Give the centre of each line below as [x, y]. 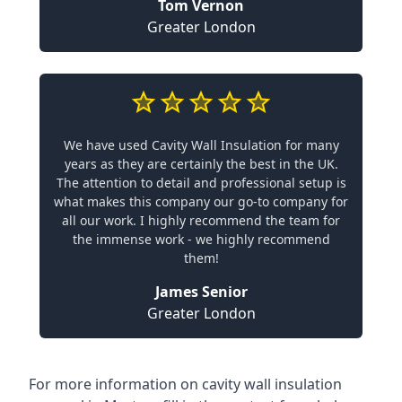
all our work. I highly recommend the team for [201, 220]
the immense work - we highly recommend [201, 239]
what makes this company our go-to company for [201, 201]
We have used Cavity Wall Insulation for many [201, 145]
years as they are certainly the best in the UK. [201, 164]
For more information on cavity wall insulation [185, 384]
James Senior [201, 292]
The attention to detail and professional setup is [201, 183]
